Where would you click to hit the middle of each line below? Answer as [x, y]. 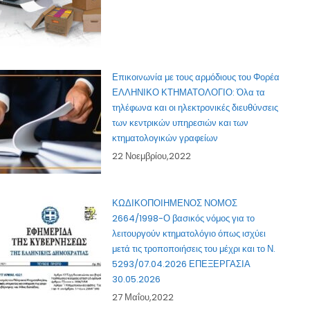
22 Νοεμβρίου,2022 [152, 156]
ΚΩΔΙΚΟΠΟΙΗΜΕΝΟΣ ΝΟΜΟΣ [175, 203]
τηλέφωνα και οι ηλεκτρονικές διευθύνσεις [195, 108]
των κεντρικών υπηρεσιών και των [181, 123]
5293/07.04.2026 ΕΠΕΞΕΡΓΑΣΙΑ [182, 264]
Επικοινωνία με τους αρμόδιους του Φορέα [196, 77]
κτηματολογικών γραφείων [165, 138]
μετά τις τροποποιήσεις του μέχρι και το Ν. [194, 249]
